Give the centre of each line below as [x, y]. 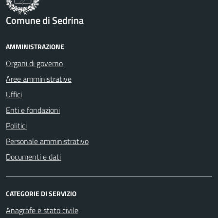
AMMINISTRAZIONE [35, 47]
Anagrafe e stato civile [42, 210]
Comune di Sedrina [45, 20]
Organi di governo [34, 64]
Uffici [14, 95]
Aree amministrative [39, 79]
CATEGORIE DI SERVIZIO [41, 194]
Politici [16, 126]
